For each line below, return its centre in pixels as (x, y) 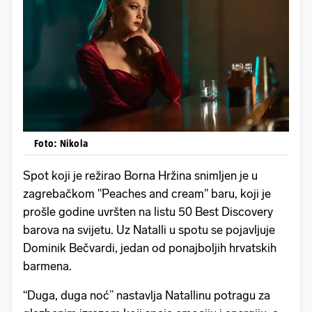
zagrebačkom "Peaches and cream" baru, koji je (147, 194)
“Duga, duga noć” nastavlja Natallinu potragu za (147, 296)
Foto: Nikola (61, 143)
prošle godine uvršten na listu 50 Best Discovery (148, 212)
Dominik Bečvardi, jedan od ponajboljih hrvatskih (150, 248)
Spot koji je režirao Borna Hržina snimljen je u (140, 176)
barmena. (49, 266)
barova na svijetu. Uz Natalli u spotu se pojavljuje (149, 230)
